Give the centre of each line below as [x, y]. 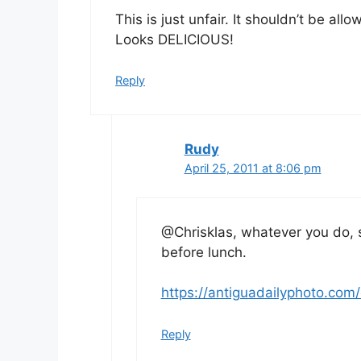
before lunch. [203, 252]
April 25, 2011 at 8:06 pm [253, 168]
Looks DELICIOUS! [174, 39]
